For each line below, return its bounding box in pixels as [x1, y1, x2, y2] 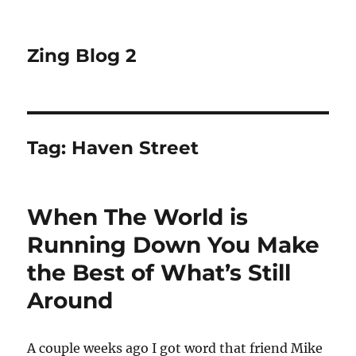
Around [27, 287, 114, 314]
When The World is [27, 203, 249, 230]
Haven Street [72, 137, 199, 159]
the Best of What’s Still [27, 259, 292, 286]
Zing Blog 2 [27, 44, 137, 67]
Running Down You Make [27, 231, 320, 258]
